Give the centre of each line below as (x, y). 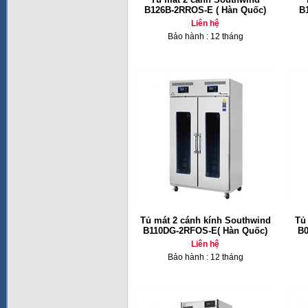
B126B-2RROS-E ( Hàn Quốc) (205, 10)
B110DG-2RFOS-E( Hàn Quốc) (205, 231)
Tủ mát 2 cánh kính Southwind (205, 220)
